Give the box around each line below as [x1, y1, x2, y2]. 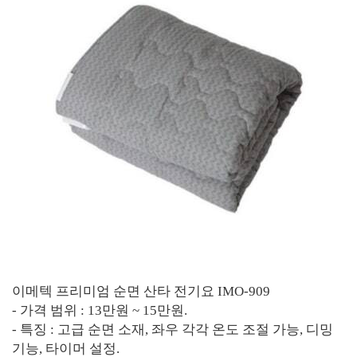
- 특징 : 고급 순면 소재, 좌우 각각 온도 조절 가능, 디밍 [12, 322, 333, 338]
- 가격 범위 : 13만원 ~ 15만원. [12, 303, 187, 319]
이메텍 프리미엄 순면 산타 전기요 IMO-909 [12, 284, 270, 300]
